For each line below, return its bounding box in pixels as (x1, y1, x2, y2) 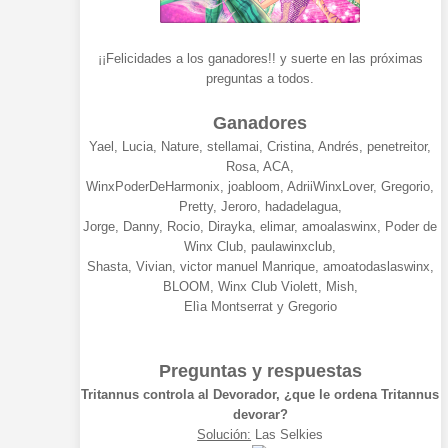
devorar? (232, 407, 288, 423)
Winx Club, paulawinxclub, (184, 239, 337, 255)
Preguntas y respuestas (158, 361, 362, 382)
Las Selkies (251, 427, 324, 443)
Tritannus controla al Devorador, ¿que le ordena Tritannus (81, 387, 440, 403)
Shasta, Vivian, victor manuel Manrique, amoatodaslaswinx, (86, 259, 434, 275)
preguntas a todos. (206, 71, 315, 87)
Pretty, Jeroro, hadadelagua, (178, 199, 342, 215)
